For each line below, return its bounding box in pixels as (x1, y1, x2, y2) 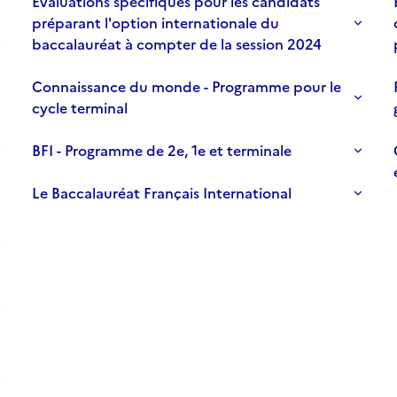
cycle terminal (32, 97, 128, 120)
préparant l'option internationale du (32, 12, 279, 35)
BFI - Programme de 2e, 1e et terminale (32, 140, 292, 162)
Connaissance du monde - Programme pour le (32, 76, 341, 98)
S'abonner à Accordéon (27, 223, 187, 245)
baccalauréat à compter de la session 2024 (32, 34, 322, 56)
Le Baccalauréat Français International (32, 183, 292, 205)
